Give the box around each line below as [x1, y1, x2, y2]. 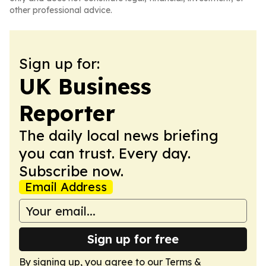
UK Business [19, 73, 151, 100]
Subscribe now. [19, 162, 123, 180]
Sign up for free [87, 232, 179, 246]
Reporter [19, 100, 115, 126]
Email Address [25, 179, 107, 194]
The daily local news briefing [19, 126, 218, 144]
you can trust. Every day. [19, 144, 191, 162]
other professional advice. [9, 5, 112, 15]
